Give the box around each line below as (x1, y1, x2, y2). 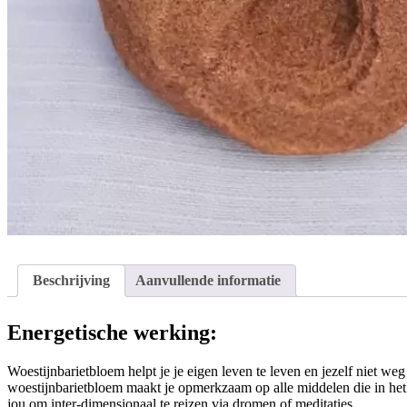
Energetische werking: (7, 321, 217, 345)
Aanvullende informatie (135, 273, 281, 289)
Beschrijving (33, 273, 110, 289)
